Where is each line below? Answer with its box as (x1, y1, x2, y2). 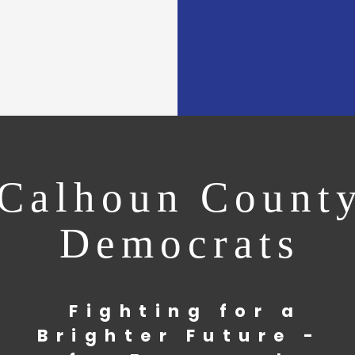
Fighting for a (57, 300, 302, 323)
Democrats (59, 220, 300, 267)
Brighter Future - (37, 324, 322, 348)
